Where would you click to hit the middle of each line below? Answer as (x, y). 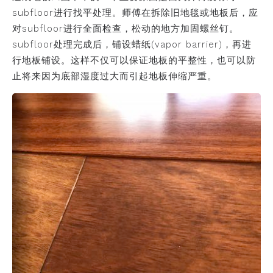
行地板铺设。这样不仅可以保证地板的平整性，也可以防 (134, 60)
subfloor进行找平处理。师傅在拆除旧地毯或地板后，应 (135, 13)
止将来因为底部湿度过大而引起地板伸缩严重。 (115, 76)
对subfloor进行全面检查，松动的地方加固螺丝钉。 (126, 29)
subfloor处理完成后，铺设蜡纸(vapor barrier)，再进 (132, 44)
